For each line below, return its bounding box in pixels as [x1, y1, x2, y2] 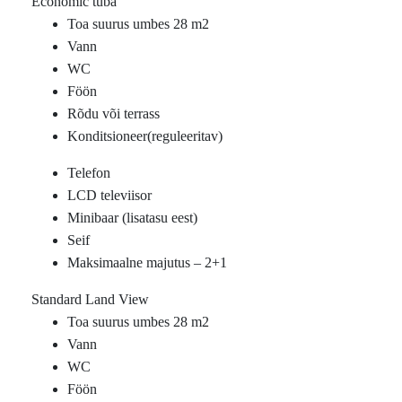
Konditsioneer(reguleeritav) [67, 128, 223, 144]
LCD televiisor [67, 188, 152, 203]
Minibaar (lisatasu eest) [67, 210, 197, 225]
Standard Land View [31, 292, 149, 307]
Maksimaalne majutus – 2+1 [67, 255, 227, 270]
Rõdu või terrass [67, 106, 160, 121]
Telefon [67, 165, 110, 180]
